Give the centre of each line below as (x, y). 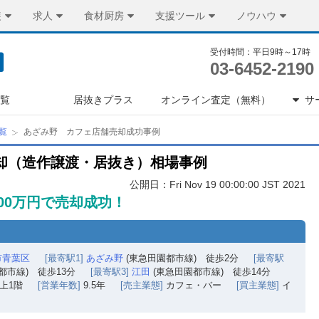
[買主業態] (258, 285)
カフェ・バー (194, 285)
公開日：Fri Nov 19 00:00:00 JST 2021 (218, 184)
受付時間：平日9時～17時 (260, 52)
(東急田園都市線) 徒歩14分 (210, 272)
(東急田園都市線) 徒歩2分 (181, 258)
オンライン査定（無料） (216, 100)
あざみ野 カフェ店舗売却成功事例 (92, 132)
